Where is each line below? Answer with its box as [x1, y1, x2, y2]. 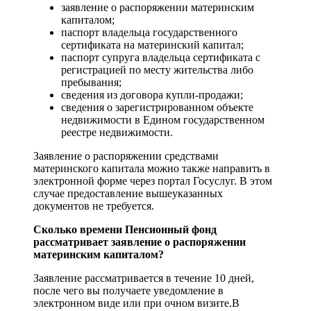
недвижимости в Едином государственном [61, 114, 264, 126]
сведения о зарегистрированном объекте [61, 101, 253, 114]
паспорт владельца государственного [61, 26, 237, 39]
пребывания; [61, 76, 121, 89]
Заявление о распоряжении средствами [33, 150, 219, 162]
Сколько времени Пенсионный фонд [33, 224, 217, 236]
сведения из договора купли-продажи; [61, 89, 243, 101]
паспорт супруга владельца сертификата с [61, 51, 260, 64]
